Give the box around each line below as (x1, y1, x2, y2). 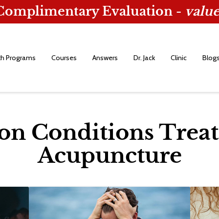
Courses (51, 53, 77, 62)
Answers (92, 53, 118, 62)
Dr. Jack (133, 53, 155, 62)
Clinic (171, 53, 187, 62)
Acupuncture (37, 142, 182, 169)
